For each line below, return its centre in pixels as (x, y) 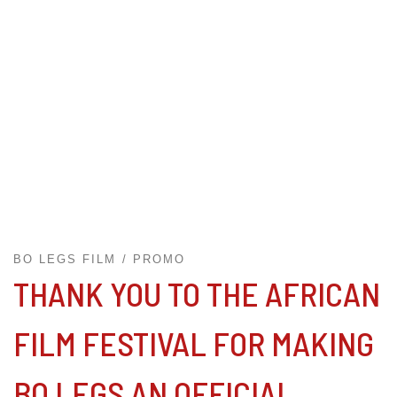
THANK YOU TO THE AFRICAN (197, 294)
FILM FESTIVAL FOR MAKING (194, 343)
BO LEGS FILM (65, 260)
